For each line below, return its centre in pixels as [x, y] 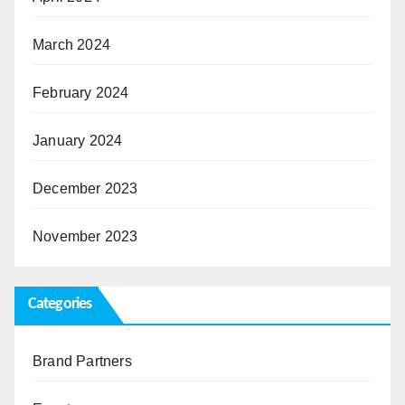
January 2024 [78, 140]
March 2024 [71, 44]
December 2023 [85, 188]
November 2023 [85, 236]
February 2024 [81, 92]
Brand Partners [82, 362]
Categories [60, 305]
